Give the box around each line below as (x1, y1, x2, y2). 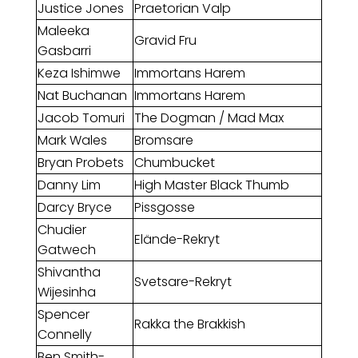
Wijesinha (37, 283, 96, 302)
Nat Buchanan (37, 86, 127, 105)
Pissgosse (133, 198, 195, 217)
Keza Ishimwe (37, 64, 121, 83)
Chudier (37, 221, 86, 240)
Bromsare (133, 131, 193, 150)
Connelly (37, 325, 92, 344)
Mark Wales (37, 131, 107, 150)
